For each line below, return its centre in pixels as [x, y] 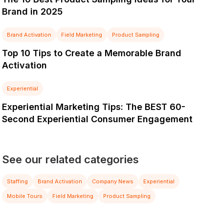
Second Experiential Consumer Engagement [98, 119]
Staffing [18, 181]
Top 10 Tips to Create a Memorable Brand [92, 53]
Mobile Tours [25, 196]
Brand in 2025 [33, 11]
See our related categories [71, 159]
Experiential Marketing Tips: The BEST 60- [94, 107]
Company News [113, 181]
